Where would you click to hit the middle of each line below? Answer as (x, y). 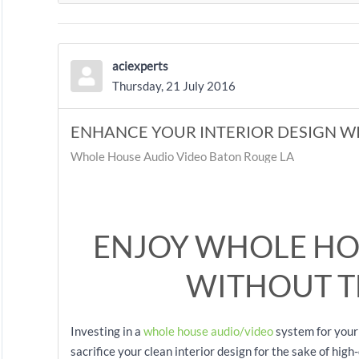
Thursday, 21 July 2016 (174, 86)
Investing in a (107, 331)
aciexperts (140, 66)
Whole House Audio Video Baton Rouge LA (182, 156)
